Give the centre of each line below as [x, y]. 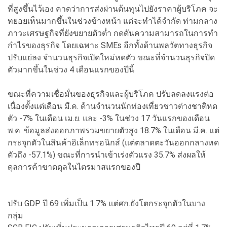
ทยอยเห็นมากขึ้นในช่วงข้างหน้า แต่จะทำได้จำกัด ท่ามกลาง [112, 21]
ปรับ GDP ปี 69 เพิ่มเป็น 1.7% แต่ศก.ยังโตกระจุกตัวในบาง [106, 203]
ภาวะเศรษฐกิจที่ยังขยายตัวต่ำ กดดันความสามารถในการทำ [113, 33]
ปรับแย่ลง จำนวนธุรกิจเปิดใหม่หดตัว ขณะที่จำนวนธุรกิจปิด [111, 57]
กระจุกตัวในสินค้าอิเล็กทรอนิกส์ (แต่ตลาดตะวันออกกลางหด [113, 142]
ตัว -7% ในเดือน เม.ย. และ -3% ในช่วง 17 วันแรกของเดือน [109, 118]
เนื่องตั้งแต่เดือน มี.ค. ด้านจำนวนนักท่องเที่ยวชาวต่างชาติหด [112, 106]
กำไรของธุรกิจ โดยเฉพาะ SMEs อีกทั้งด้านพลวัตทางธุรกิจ [110, 45]
